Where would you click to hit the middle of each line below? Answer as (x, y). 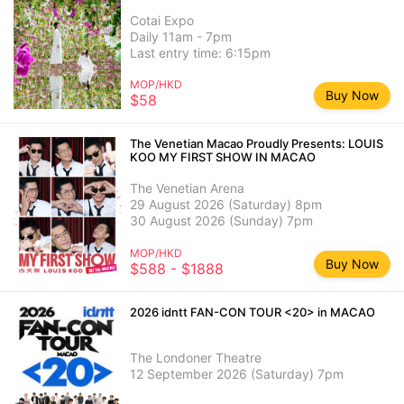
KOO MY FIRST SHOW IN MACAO (223, 157)
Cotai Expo (162, 21)
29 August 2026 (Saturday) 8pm (226, 205)
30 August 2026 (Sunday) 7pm (222, 221)
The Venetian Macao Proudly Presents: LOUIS (257, 144)
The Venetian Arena (188, 188)
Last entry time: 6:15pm (201, 53)
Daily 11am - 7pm (181, 37)
